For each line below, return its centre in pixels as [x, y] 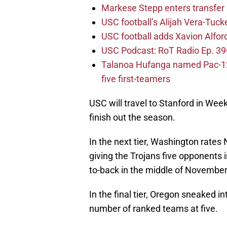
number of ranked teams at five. [154, 209]
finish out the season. [132, 118]
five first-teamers [136, 79]
